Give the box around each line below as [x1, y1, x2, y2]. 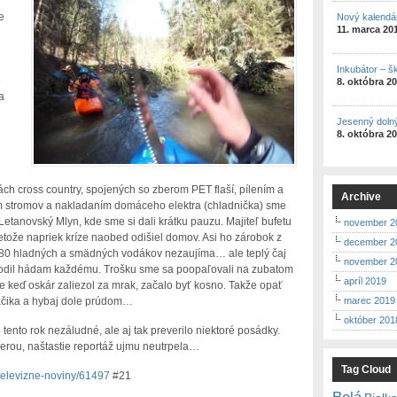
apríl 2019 [344, 275, 387, 286]
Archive [341, 190, 382, 203]
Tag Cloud [341, 362, 392, 376]
